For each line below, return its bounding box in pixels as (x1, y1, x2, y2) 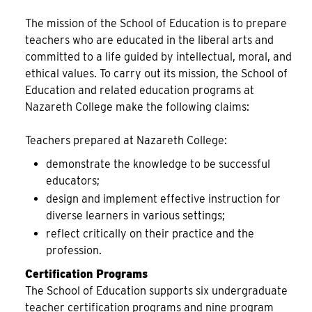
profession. (46, 244, 102, 257)
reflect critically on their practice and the (46, 227, 254, 240)
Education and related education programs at (25, 84, 254, 97)
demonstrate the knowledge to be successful (46, 157, 270, 171)
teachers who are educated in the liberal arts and (25, 33, 274, 47)
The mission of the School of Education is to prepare (25, 17, 287, 30)
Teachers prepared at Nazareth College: (25, 134, 227, 147)
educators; (46, 174, 100, 187)
